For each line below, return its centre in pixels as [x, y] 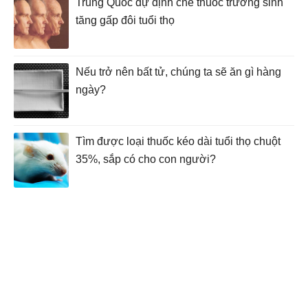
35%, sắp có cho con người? [146, 159]
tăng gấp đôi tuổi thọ [125, 20]
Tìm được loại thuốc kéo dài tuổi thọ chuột [178, 141]
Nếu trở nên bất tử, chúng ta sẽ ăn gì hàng [178, 72]
